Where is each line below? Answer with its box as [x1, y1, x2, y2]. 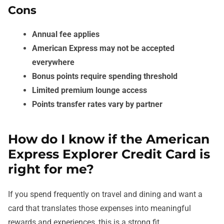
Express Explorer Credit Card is [8, 146, 210, 161]
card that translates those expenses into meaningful [8, 203, 191, 213]
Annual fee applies [32, 29, 99, 39]
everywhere [32, 57, 74, 67]
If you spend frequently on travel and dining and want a [8, 189, 202, 199]
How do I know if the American [8, 131, 209, 146]
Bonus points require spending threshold [32, 71, 177, 81]
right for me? [8, 161, 94, 176]
